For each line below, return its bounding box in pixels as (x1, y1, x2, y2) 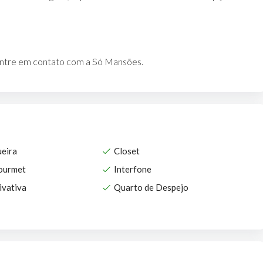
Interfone (113, 163, 151, 174)
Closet (113, 145, 140, 156)
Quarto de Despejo (113, 181, 188, 193)
